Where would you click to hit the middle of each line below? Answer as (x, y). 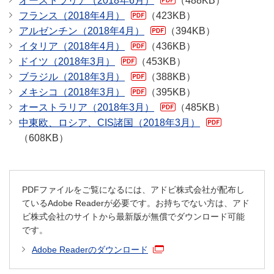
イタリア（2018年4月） (72, 46)
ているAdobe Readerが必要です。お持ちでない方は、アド (136, 203)
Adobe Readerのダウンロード (90, 250)
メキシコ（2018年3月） (72, 92)
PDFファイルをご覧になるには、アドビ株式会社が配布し (133, 190)
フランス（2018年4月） (72, 16)
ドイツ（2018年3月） (67, 62)
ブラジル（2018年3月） (72, 77)
